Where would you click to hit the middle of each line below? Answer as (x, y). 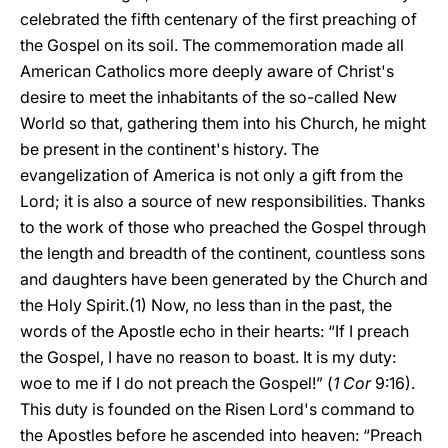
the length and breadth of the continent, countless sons (222, 253)
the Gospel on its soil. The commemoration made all (212, 45)
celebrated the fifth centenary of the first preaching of (218, 19)
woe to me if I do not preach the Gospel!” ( (176, 383)
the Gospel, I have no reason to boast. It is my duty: (208, 357)
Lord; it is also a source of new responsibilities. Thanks (222, 201)
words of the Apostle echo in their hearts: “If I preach (214, 331)
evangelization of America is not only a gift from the (211, 175)
